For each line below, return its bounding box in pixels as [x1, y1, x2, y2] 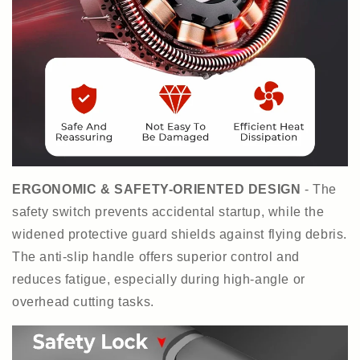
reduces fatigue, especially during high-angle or [12, 272, 305, 286]
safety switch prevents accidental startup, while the [12, 204, 325, 219]
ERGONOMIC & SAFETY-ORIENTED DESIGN [12, 182, 301, 196]
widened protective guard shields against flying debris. [12, 227, 348, 241]
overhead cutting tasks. [12, 294, 154, 309]
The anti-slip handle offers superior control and [12, 249, 300, 264]
